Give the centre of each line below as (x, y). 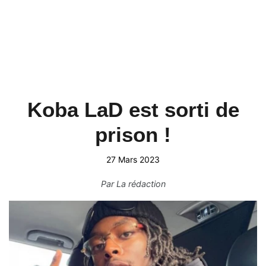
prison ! (133, 134)
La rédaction (141, 184)
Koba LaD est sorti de (133, 110)
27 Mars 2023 (133, 159)
